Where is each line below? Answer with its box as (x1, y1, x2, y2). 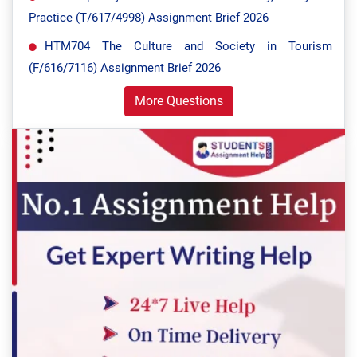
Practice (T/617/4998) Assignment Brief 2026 (29, 10, 269, 25)
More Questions (134, 93, 223, 108)
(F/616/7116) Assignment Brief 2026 (29, 61, 221, 75)
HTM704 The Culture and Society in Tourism (45, 39, 332, 53)
